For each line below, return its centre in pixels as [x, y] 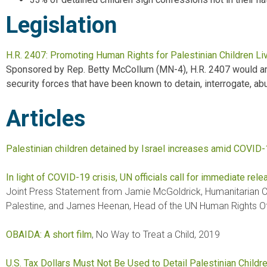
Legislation [61, 25]
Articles [46, 119]
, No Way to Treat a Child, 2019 [156, 235]
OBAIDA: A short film [49, 235]
